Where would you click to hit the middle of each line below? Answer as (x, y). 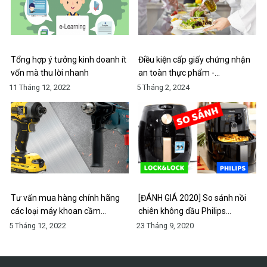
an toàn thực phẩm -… (179, 73)
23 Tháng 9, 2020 (165, 226)
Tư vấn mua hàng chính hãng (65, 198)
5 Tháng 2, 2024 (163, 88)
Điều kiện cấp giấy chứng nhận (194, 60)
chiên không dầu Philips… (185, 211)
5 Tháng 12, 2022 (38, 226)
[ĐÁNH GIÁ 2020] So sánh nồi (192, 198)
